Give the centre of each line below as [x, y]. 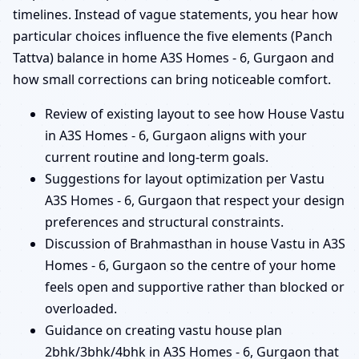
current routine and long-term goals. [157, 157]
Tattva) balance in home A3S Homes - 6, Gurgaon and [173, 57]
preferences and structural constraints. [164, 222]
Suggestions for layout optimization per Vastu [185, 178]
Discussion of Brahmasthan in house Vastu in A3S [195, 243]
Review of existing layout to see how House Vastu [195, 113]
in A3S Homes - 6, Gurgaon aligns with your [176, 135]
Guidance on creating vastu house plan [163, 330]
